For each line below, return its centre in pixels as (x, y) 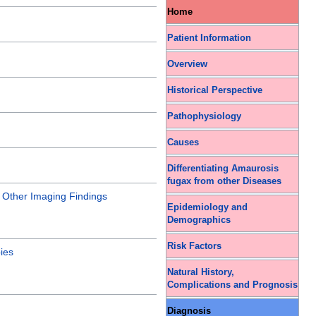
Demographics (199, 220)
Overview (187, 64)
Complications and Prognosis (232, 285)
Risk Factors (194, 246)
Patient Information (209, 38)
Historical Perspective (215, 90)
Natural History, (201, 272)
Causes (183, 142)
